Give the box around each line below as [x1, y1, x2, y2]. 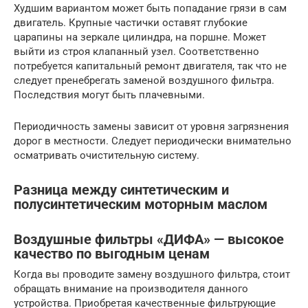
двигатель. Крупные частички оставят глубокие [14, 16, 247, 29]
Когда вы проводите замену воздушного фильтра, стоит [14, 268, 290, 281]
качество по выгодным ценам [14, 245, 210, 262]
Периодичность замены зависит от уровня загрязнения [14, 120, 289, 133]
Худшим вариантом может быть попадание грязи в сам [14, 2, 287, 14]
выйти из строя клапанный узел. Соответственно [14, 45, 259, 58]
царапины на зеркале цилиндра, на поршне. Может [14, 31, 266, 43]
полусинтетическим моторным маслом [14, 197, 267, 213]
